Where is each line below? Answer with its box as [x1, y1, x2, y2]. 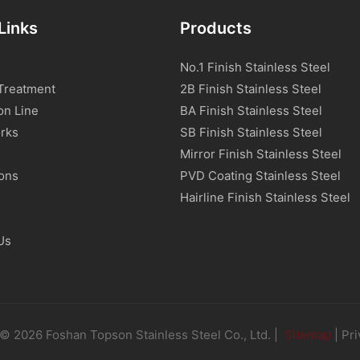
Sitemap [280, 326, 331, 342]
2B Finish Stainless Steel [180, 80, 321, 96]
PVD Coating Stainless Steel [180, 167, 341, 183]
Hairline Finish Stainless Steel [180, 189, 350, 205]
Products [180, 18, 252, 38]
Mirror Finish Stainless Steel [180, 145, 342, 162]
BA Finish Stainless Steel [180, 102, 322, 118]
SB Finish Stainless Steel [180, 124, 322, 140]
